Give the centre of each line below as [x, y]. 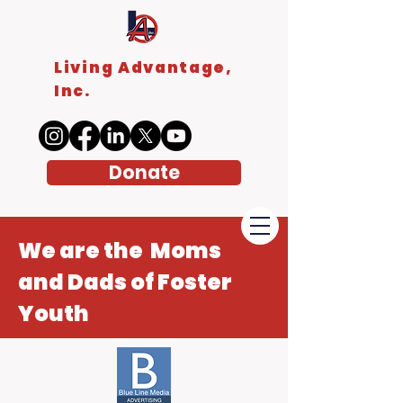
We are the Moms [120, 251]
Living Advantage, [143, 67]
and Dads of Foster [125, 282]
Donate [144, 172]
